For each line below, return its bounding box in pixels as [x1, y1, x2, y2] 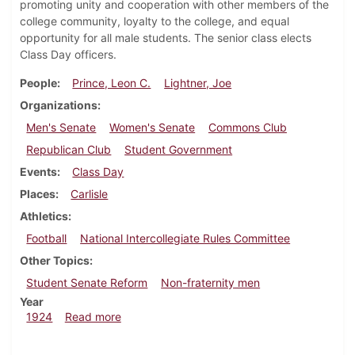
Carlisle [71, 187, 109, 201]
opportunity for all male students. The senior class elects [20, 31, 311, 45]
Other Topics [20, 254, 90, 268]
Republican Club [26, 143, 112, 157]
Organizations [20, 98, 97, 113]
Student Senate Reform [26, 276, 148, 290]
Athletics [20, 209, 68, 223]
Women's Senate [109, 120, 196, 135]
